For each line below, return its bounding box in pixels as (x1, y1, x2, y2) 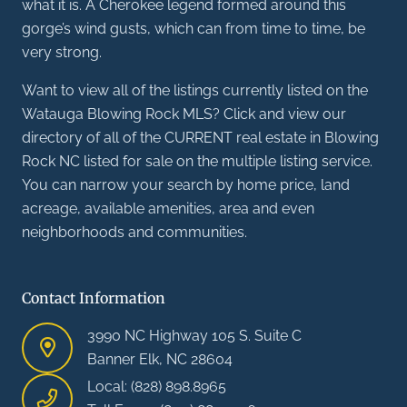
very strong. (22, 44, 102, 61)
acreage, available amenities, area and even (22, 200, 314, 217)
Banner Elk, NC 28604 (87, 351, 233, 368)
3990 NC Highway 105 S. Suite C (87, 327, 302, 344)
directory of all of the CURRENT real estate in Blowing (22, 129, 379, 146)
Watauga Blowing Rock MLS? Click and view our (22, 105, 346, 123)
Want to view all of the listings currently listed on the (22, 82, 368, 99)
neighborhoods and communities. (22, 223, 247, 241)
